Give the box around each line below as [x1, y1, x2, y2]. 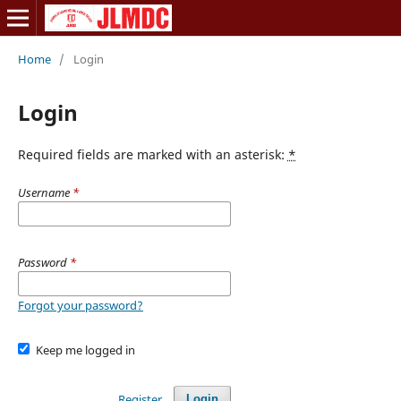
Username [17, 183, 73, 200]
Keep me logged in [36, 341, 136, 358]
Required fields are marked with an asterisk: [17, 145, 288, 163]
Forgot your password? [17, 296, 143, 313]
